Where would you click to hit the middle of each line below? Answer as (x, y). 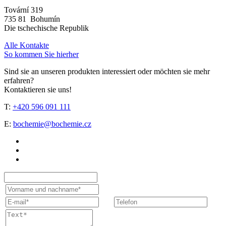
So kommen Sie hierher (41, 54)
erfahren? (19, 80)
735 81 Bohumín (32, 19)
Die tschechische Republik (46, 28)
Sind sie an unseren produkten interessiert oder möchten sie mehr (107, 71)
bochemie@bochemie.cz (52, 124)
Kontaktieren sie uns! (38, 89)
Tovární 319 (23, 10)
